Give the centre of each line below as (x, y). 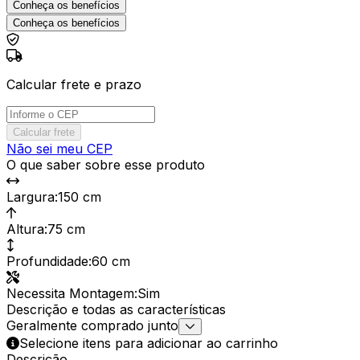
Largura (31, 196)
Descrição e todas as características (116, 309)
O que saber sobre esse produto (106, 164)
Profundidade (47, 261)
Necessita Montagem (70, 293)
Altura (25, 229)
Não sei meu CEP (59, 148)
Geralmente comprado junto (92, 325)
